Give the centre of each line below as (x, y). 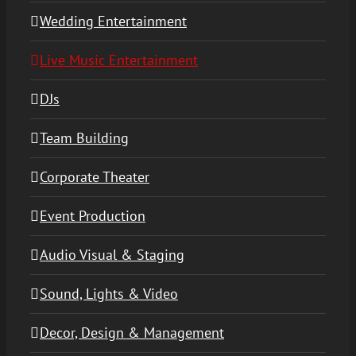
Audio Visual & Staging (112, 254)
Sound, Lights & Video (109, 293)
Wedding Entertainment (113, 21)
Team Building (84, 137)
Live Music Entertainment (119, 60)
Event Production (93, 215)
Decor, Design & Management (132, 332)
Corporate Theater (95, 176)
